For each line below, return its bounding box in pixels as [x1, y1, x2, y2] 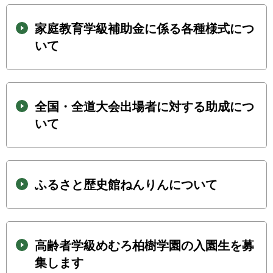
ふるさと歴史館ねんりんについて [35, 178, 218, 191]
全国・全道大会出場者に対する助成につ [35, 100, 254, 113]
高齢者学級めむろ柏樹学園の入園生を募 [35, 239, 254, 252]
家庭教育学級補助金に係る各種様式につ [35, 22, 254, 35]
